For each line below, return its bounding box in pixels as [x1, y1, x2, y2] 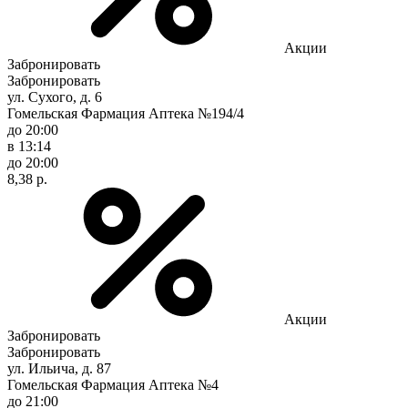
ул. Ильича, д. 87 [7, 360, 111, 376]
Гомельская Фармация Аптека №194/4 [7, 105, 244, 121]
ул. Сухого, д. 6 [7, 88, 102, 105]
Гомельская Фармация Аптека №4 [7, 376, 219, 393]
